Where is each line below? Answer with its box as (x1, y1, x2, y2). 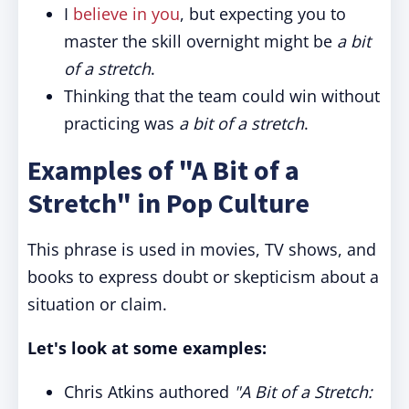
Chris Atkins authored (64, 381, 234, 403)
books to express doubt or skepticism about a (27, 266, 379, 288)
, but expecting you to (180, 3, 346, 25)
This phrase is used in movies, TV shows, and (27, 238, 376, 260)
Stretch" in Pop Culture (27, 185, 309, 220)
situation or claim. (27, 293, 167, 315)
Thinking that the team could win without (64, 85, 380, 107)
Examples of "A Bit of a (27, 152, 299, 187)
